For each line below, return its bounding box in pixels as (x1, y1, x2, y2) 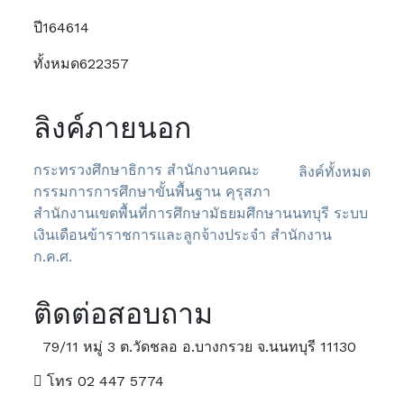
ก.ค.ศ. (33, 247, 73, 265)
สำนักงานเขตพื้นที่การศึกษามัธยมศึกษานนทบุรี (33, 204, 330, 222)
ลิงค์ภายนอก (33, 110, 192, 145)
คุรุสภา (225, 182, 271, 200)
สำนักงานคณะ (167, 161, 261, 179)
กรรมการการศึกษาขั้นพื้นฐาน (33, 182, 222, 200)
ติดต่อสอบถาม (33, 296, 214, 331)
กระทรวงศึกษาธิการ (33, 161, 163, 179)
